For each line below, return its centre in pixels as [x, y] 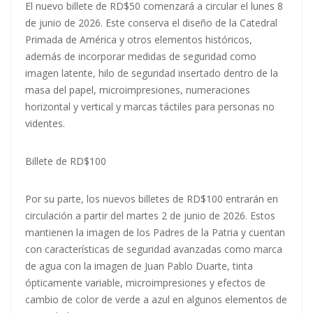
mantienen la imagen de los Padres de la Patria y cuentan [155, 233]
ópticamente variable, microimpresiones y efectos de [145, 283]
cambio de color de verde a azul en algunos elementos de [156, 300]
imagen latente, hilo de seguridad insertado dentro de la [152, 73]
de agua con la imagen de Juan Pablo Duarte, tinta [139, 266]
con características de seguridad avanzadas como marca [154, 249]
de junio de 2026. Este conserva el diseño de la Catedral [151, 23]
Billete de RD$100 [66, 161]
